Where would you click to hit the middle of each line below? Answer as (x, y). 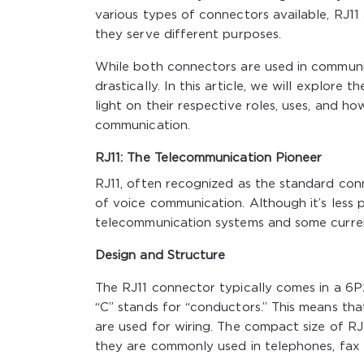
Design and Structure (160, 255)
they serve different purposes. (188, 34)
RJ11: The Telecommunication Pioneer (209, 158)
